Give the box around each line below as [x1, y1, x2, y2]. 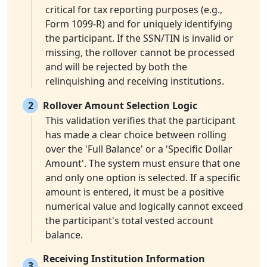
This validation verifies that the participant [45, 114, 235, 128]
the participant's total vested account [45, 214, 213, 228]
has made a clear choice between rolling [45, 128, 226, 142]
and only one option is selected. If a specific [45, 171, 241, 185]
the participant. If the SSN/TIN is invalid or [45, 32, 234, 45]
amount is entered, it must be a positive [45, 185, 224, 199]
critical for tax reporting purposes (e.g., [45, 3, 222, 17]
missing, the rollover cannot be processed [45, 46, 235, 60]
